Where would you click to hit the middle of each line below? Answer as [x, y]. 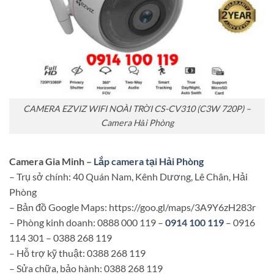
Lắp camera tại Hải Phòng [149, 161]
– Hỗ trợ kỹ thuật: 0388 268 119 [77, 253]
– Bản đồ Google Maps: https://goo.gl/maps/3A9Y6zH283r [132, 207]
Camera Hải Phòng [137, 123]
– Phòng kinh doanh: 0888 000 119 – [87, 222]
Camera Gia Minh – [51, 161]
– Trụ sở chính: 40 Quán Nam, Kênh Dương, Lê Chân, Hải [128, 176]
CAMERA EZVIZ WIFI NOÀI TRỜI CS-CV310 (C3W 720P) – [137, 109]
